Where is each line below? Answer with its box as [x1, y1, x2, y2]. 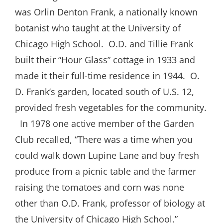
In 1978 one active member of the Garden [20, 117, 194, 130]
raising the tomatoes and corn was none [15, 181, 184, 194]
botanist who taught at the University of [15, 22, 181, 34]
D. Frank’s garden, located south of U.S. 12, [15, 86, 194, 98]
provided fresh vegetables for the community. [15, 102, 207, 114]
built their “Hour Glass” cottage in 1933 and [15, 54, 195, 66]
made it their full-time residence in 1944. [15, 70, 185, 82]
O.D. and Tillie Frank [109, 38, 193, 50]
